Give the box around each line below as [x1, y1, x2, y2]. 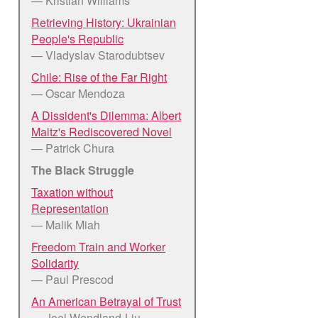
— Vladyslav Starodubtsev [31, 46, 165, 63]
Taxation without [31, 183, 113, 200]
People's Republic [31, 30, 124, 47]
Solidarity [31, 254, 79, 271]
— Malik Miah [31, 216, 100, 233]
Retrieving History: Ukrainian [31, 13, 176, 31]
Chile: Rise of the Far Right [31, 68, 167, 85]
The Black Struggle [31, 161, 134, 178]
